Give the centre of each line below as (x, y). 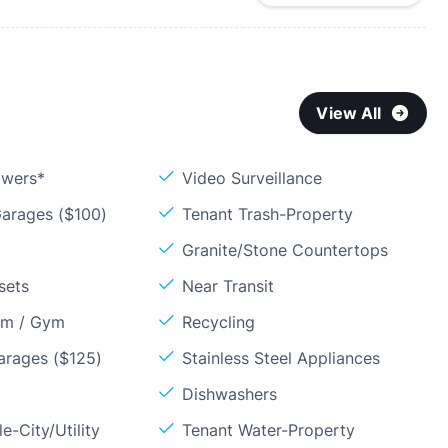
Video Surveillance (252, 178)
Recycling (219, 322)
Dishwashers (230, 394)
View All (349, 113)
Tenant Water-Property (269, 430)
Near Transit (228, 286)
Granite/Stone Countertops (285, 250)
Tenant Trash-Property (268, 214)
